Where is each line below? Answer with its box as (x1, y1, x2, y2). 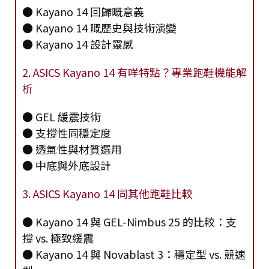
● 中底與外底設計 (22, 157, 111, 174)
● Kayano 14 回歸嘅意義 (22, 4, 144, 20)
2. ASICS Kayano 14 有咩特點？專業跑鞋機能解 (22, 64, 247, 80)
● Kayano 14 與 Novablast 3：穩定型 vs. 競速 (22, 246, 246, 262)
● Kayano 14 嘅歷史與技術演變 (22, 20, 177, 36)
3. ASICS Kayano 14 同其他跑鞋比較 (22, 186, 193, 202)
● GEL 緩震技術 (22, 109, 101, 125)
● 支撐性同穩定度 (22, 125, 111, 141)
